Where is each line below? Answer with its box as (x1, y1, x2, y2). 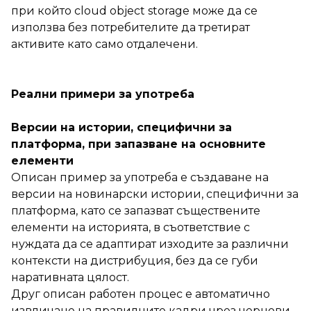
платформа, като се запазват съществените (11, 203, 260, 217)
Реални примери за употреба (11, 87, 194, 101)
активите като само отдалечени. (11, 37, 198, 51)
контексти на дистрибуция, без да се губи (11, 253, 258, 267)
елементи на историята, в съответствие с (11, 220, 250, 234)
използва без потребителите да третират (11, 20, 250, 34)
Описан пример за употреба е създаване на (11, 170, 269, 184)
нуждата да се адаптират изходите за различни (11, 237, 289, 251)
